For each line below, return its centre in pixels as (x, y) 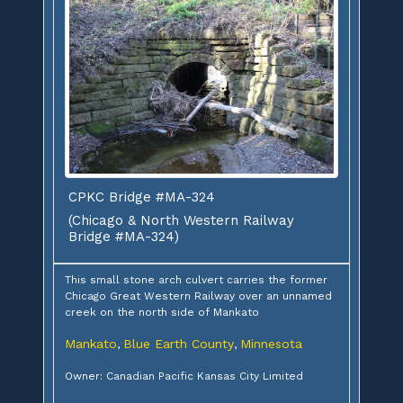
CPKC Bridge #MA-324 (142, 197)
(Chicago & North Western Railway (181, 220)
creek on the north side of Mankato (162, 312)
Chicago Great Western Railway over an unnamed (198, 296)
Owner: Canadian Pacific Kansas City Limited (184, 376)
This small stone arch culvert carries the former (196, 279)
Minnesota (271, 343)
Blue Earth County (179, 343)
